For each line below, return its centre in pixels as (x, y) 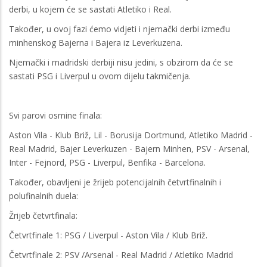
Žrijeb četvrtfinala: (43, 215)
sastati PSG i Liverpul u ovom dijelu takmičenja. (100, 76)
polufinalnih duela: (44, 195)
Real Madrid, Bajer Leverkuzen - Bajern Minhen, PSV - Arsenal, (129, 148)
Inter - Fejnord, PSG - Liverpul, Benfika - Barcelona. (107, 162)
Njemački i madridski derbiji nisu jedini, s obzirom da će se (121, 62)
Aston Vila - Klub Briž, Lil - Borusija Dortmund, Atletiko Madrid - (131, 135)
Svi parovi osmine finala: (57, 115)
